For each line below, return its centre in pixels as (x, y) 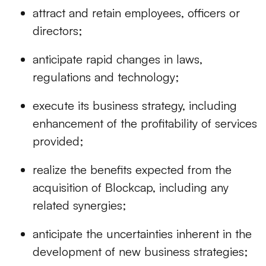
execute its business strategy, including (135, 106)
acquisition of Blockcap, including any (131, 188)
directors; (57, 31)
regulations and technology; (106, 77)
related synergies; (79, 205)
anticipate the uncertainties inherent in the (142, 234)
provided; (58, 141)
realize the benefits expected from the (132, 170)
